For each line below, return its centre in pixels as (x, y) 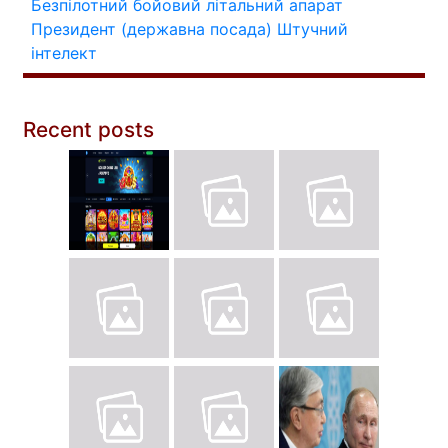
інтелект (64, 53)
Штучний (312, 29)
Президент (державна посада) (151, 29)
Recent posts (88, 129)
